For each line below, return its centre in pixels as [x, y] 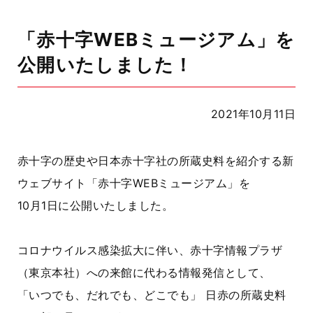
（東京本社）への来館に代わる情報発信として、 [144, 272]
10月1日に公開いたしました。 [96, 205]
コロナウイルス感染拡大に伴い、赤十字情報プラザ [150, 250]
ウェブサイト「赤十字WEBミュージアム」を [134, 183]
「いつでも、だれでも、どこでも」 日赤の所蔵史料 [152, 295]
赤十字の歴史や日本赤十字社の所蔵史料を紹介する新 [156, 161]
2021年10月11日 [253, 114]
